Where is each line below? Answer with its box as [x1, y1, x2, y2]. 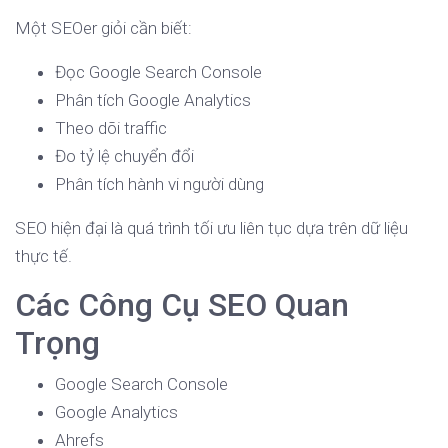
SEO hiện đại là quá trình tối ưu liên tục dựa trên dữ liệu [15, 218, 408, 239]
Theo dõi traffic [55, 118, 167, 139]
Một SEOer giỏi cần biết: [15, 18, 192, 39]
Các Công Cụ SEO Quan [15, 286, 349, 325]
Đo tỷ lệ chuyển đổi [55, 146, 194, 167]
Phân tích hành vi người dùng [55, 174, 264, 195]
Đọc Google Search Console [55, 62, 262, 83]
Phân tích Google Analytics [55, 90, 251, 111]
